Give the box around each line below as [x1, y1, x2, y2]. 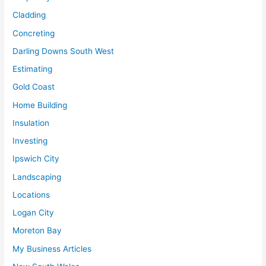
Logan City [12, 208, 55, 218]
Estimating [12, 64, 53, 74]
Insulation [12, 118, 50, 128]
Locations [12, 189, 50, 199]
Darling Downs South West [12, 46, 115, 56]
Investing [12, 136, 48, 146]
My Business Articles [12, 243, 92, 254]
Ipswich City [12, 154, 60, 164]
